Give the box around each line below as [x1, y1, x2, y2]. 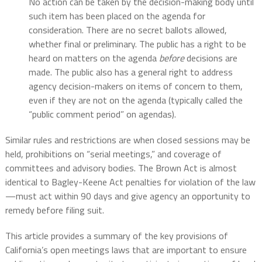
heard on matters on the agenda [28, 51, 159, 65]
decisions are [184, 51, 237, 65]
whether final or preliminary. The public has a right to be [28, 37, 246, 51]
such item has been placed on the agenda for [28, 9, 205, 23]
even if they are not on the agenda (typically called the [28, 93, 243, 108]
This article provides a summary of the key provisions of [5, 229, 228, 243]
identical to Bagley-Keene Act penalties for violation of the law [5, 175, 256, 189]
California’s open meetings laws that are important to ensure [5, 243, 247, 257]
